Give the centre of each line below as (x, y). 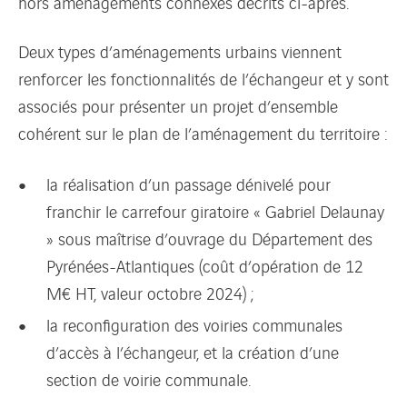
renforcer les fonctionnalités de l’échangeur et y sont (203, 78)
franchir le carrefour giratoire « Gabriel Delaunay (216, 211)
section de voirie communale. (149, 379)
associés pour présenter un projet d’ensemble (178, 105)
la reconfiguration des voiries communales (195, 325)
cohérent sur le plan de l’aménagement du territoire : (203, 132)
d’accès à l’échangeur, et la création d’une (193, 352)
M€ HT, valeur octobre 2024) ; (151, 293)
